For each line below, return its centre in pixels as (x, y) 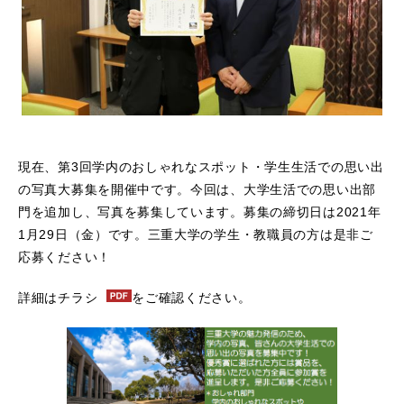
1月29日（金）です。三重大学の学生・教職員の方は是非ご (196, 235)
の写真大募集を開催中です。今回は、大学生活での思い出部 (197, 190)
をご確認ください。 (192, 298)
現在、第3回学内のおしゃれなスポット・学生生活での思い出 (201, 167)
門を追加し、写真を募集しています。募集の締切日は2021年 (200, 212)
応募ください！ (64, 257)
